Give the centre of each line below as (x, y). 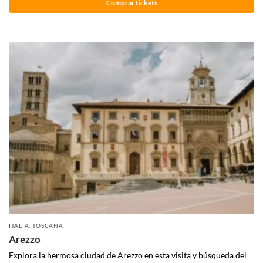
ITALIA (19, 225)
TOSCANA (48, 225)
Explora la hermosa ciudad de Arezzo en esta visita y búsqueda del (128, 255)
